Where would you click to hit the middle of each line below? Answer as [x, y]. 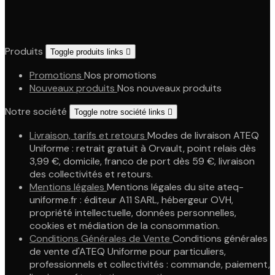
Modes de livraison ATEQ [203, 135]
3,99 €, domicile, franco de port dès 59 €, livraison [142, 161]
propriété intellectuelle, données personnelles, [133, 213]
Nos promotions [120, 75]
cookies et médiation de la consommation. [125, 226]
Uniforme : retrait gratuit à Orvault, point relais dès [143, 148]
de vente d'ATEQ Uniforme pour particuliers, [128, 251]
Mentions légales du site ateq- [175, 187]
